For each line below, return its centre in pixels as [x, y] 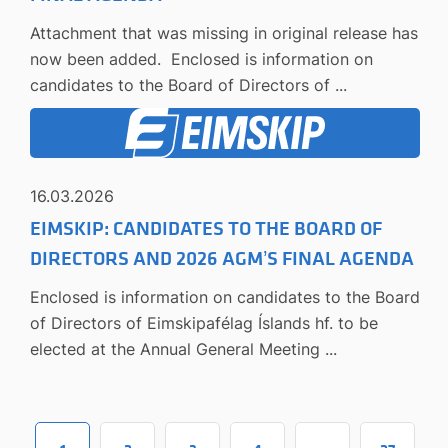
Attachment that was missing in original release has [224, 33]
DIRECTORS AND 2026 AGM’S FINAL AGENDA [222, 259]
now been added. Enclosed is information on [201, 59]
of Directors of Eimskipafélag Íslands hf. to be [204, 323]
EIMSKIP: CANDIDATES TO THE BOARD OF [206, 229]
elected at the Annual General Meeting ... [183, 349]
